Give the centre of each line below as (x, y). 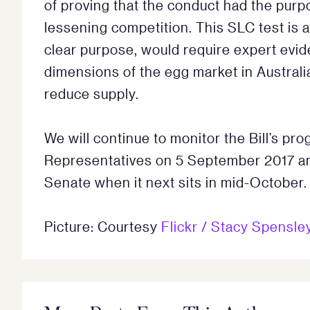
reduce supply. (92, 93)
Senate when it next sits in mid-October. (176, 182)
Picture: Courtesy (103, 226)
